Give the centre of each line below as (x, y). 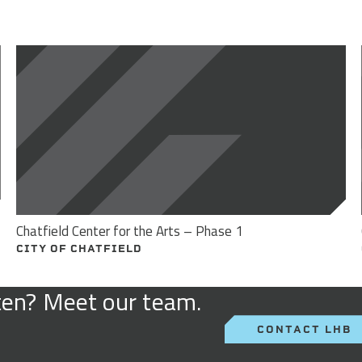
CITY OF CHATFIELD (79, 249)
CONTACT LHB (304, 330)
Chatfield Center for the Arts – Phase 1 (129, 232)
